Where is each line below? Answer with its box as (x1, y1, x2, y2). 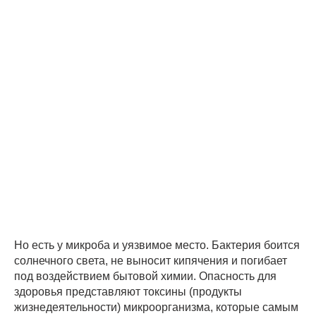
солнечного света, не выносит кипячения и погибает (14, 255, 287, 267)
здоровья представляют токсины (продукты (14, 286, 242, 298)
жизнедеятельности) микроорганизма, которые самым (14, 301, 298, 314)
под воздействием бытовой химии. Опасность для (14, 270, 276, 283)
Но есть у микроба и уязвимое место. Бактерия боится (14, 239, 300, 252)
